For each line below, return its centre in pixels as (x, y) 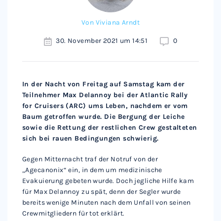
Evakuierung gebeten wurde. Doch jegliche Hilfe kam (108, 181)
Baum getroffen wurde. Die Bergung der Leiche (104, 117)
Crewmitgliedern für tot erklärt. (74, 213)
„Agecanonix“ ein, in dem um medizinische (92, 170)
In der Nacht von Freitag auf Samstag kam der (104, 84)
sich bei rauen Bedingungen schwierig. (91, 138)
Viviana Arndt (118, 22)
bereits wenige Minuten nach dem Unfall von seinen (107, 203)
